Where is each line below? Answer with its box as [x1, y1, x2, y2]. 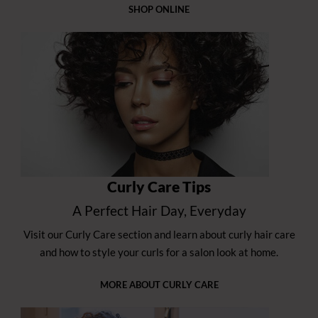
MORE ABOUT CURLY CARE [99, 279, 219, 291]
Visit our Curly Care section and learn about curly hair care [23, 228, 295, 241]
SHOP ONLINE [128, 4, 190, 16]
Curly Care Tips [107, 177, 211, 196]
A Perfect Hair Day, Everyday [72, 202, 246, 219]
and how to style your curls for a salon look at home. [40, 246, 278, 259]
